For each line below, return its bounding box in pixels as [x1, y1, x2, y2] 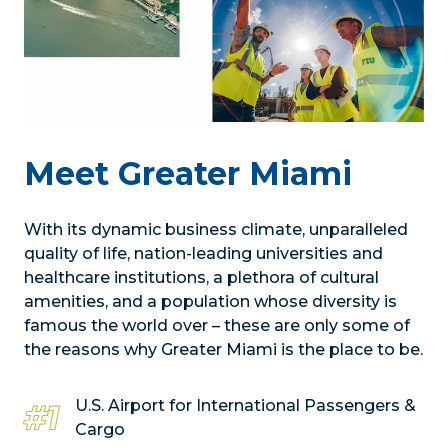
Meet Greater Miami [24, 154, 352, 194]
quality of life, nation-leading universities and [24, 244, 383, 264]
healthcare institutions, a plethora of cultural [24, 268, 379, 288]
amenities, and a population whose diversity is [24, 292, 397, 312]
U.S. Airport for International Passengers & [75, 396, 416, 416]
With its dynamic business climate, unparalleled [24, 220, 408, 240]
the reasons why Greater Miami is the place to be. [24, 340, 423, 360]
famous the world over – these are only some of [24, 316, 410, 336]
